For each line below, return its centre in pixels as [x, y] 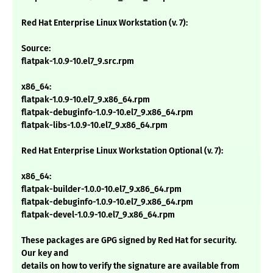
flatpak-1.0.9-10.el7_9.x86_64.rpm [86, 100]
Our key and [45, 253]
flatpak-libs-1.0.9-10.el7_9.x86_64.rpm [94, 126]
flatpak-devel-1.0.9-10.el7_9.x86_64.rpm [98, 215]
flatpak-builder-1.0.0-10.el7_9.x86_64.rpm [101, 190]
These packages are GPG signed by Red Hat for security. [129, 241]
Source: [36, 49]
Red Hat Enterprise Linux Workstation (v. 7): [105, 23]
